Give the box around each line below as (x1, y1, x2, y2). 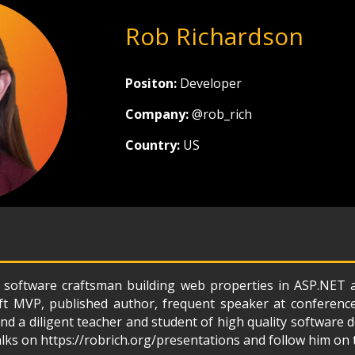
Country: (124, 136, 183, 155)
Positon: (124, 74, 180, 93)
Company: (124, 105, 192, 124)
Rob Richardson (124, 19, 303, 52)
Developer (179, 74, 242, 93)
